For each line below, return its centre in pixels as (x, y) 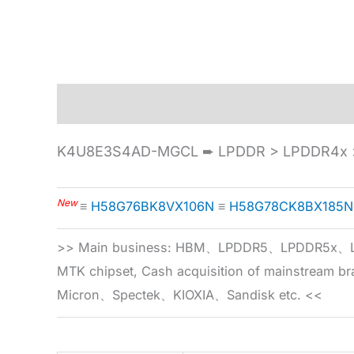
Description (96, 104)
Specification (199, 104)
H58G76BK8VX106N (153, 207)
